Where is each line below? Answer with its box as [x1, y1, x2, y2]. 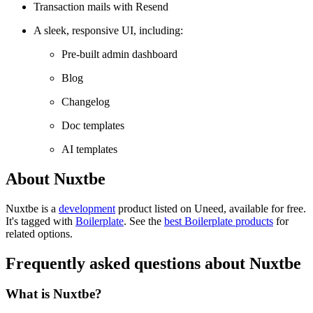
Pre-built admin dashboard [61, 48, 177, 60]
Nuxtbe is [6, 202, 51, 214]
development [59, 202, 115, 214]
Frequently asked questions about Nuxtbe [6, 254, 301, 272]
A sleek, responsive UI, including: [34, 24, 183, 36]
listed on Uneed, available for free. [152, 202, 306, 214]
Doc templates [61, 119, 124, 131]
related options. [6, 227, 73, 240]
